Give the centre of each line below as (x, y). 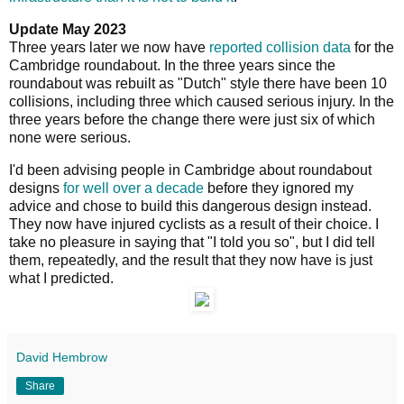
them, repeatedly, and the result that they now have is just (191, 261)
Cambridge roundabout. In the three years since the (172, 66)
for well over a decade (133, 188)
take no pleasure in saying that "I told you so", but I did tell (192, 243)
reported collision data (280, 48)
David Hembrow (62, 358)
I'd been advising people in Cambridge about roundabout (190, 170)
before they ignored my (279, 188)
